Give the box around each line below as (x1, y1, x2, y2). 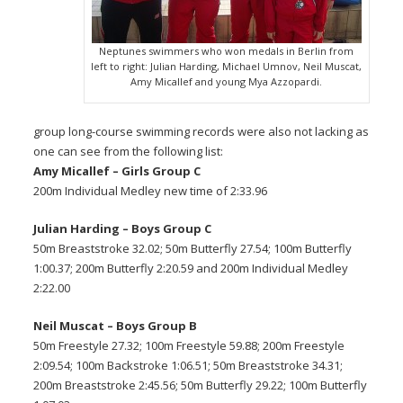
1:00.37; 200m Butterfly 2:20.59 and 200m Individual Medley (33, 260, 349, 277)
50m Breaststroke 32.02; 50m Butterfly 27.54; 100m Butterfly (33, 240, 353, 257)
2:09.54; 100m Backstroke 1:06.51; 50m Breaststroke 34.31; (33, 357, 344, 374)
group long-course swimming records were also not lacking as (33, 123, 370, 140)
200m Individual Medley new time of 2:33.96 (33, 183, 268, 200)
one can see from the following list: (33, 143, 224, 160)
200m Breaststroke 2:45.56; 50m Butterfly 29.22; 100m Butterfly (33, 377, 368, 394)
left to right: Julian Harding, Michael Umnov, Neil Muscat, (91, 59, 363, 74)
